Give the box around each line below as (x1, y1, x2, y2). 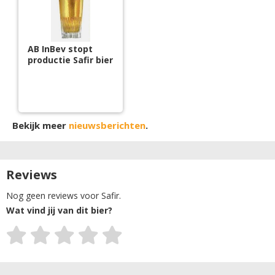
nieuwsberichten (69, 118, 145, 131)
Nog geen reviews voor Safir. (6, 189, 121, 201)
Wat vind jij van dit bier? (6, 204, 112, 216)
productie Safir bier (28, 53, 113, 66)
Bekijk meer (12, 118, 69, 131)
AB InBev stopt (28, 42, 93, 55)
